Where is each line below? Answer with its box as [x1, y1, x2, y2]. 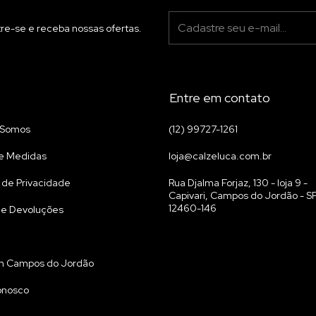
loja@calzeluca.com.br [169, 150, 272, 163]
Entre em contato [169, 90, 270, 107]
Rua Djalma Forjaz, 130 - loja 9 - [169, 176, 308, 190]
